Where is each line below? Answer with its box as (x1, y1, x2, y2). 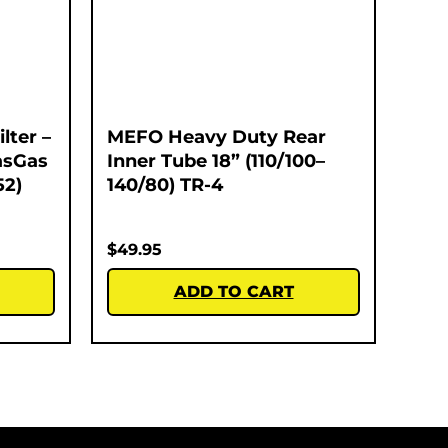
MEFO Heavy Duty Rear (107, 125, 326, 148)
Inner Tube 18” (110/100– (107, 149, 325, 172)
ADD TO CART (173, 281, 294, 301)
